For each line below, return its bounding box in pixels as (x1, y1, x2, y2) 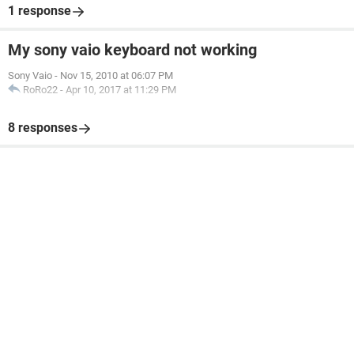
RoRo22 (23, 84, 58, 96)
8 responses (8, 120, 77, 135)
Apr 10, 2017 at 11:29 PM (66, 84, 176, 96)
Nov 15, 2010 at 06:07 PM (60, 70, 173, 81)
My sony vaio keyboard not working (8, 40, 257, 59)
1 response (8, 3, 71, 18)
